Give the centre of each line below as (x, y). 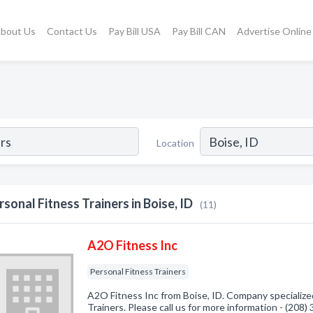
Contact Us (72, 31)
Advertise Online (274, 31)
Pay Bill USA (134, 31)
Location (175, 143)
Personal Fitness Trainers (138, 271)
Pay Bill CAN (198, 31)
